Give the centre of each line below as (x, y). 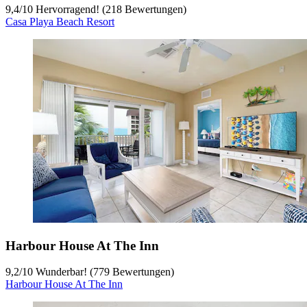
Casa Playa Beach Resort (60, 21)
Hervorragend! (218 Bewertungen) (110, 9)
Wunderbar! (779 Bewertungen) (103, 272)
